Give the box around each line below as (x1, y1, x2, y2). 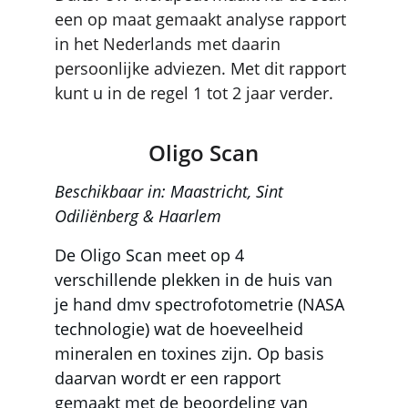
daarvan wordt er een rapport (55, 367, 285, 389)
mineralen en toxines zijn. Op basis (55, 342, 329, 364)
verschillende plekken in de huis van (55, 269, 337, 291)
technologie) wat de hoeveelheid (55, 318, 308, 340)
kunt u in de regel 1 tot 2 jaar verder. (55, 82, 338, 104)
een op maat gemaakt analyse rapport (55, 8, 351, 30)
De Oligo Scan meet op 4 (55, 244, 249, 266)
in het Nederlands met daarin (55, 33, 285, 55)
